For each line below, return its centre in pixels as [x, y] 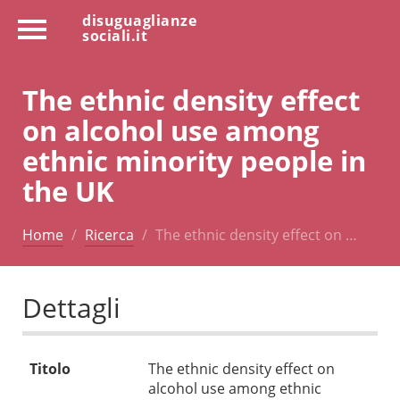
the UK [68, 190]
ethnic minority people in [194, 160]
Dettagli [71, 308]
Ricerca [109, 234]
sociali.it [115, 36]
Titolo [50, 369]
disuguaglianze [139, 21]
